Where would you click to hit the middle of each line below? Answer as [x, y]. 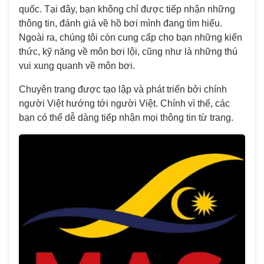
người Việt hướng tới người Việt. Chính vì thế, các [124, 103]
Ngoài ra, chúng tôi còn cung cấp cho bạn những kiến [131, 37]
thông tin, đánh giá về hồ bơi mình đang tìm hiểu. [121, 23]
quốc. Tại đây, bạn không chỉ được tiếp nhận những [127, 9]
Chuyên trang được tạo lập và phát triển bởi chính [123, 89]
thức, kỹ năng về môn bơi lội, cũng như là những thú [128, 52]
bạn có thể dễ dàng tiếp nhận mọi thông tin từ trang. [126, 118]
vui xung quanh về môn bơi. [77, 66]
